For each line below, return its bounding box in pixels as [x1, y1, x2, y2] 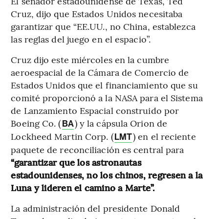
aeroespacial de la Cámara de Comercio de [11, 66, 189, 78]
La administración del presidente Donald [11, 201, 180, 214]
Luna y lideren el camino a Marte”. [11, 181, 155, 194]
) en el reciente [133, 130, 196, 142]
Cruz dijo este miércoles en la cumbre [11, 53, 170, 66]
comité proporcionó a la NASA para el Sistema [11, 91, 203, 104]
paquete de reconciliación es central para [11, 143, 184, 155]
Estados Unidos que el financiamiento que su [11, 78, 198, 91]
